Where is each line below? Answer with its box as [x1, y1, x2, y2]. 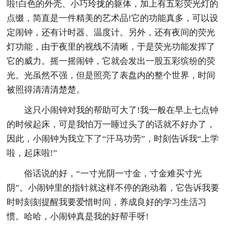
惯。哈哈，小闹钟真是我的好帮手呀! [7, 211, 149, 221]
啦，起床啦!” [7, 148, 58, 158]
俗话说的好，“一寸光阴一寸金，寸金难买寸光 [24, 168, 202, 178]
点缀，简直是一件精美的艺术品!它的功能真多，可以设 [7, 13, 219, 23]
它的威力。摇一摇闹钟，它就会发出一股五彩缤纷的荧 [7, 56, 216, 66]
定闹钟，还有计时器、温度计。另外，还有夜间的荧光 [7, 27, 216, 37]
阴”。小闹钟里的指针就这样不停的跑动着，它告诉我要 [7, 182, 220, 193]
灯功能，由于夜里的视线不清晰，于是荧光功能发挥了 [7, 41, 216, 52]
